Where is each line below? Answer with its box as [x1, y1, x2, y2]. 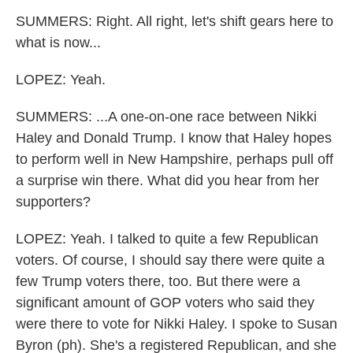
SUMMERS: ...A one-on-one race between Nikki [16, 109, 317, 124]
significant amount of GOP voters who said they [16, 295, 314, 310]
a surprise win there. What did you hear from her [16, 173, 319, 188]
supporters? [16, 194, 91, 210]
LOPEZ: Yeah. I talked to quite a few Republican [16, 231, 318, 247]
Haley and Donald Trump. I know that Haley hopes [16, 130, 332, 146]
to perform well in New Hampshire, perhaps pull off [16, 151, 333, 167]
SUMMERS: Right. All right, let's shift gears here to [16, 13, 333, 29]
